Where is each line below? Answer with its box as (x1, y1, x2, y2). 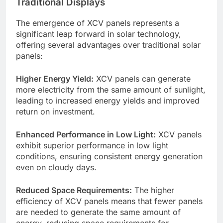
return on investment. (16, 107, 95, 117)
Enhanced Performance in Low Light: (16, 129, 156, 140)
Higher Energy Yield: (16, 74, 94, 84)
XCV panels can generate (94, 74, 191, 84)
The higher (132, 185, 174, 196)
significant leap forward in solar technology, (16, 29, 181, 39)
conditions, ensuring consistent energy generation (16, 151, 203, 162)
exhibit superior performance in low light (16, 140, 168, 151)
